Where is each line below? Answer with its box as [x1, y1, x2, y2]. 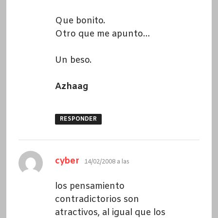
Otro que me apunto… [54, 28, 150, 40]
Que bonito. [54, 15, 105, 27]
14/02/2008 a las [84, 158, 129, 166]
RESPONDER [59, 115, 97, 123]
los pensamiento [54, 180, 125, 192]
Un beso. [54, 54, 91, 66]
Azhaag [54, 80, 88, 92]
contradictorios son [54, 193, 139, 205]
